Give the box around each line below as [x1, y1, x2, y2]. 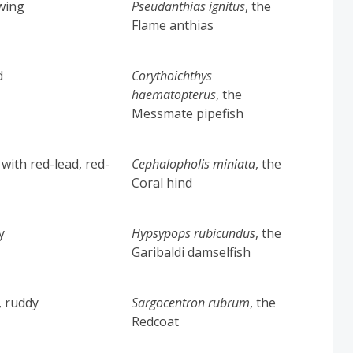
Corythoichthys [132, 66, 213, 84]
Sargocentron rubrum [132, 293, 251, 311]
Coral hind [132, 173, 193, 191]
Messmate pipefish [132, 104, 244, 122]
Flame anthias [132, 16, 214, 34]
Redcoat [132, 312, 180, 330]
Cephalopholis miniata [132, 154, 256, 173]
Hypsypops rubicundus [132, 224, 256, 242]
